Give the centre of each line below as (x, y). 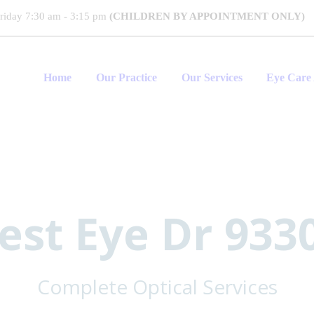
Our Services (212, 77)
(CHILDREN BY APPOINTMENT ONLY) (207, 16)
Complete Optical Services (157, 286)
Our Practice (127, 77)
